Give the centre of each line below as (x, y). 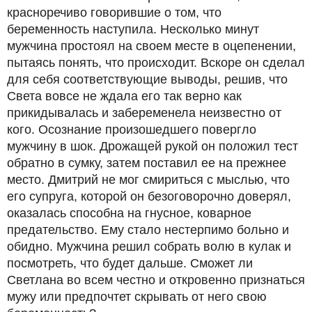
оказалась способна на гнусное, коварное (129, 213)
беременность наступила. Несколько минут (133, 29)
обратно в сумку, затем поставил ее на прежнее (147, 163)
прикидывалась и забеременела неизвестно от (144, 113)
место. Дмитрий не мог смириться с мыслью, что (148, 180)
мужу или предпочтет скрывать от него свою (137, 297)
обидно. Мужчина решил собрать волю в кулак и (149, 247)
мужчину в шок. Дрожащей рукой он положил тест (153, 146)
